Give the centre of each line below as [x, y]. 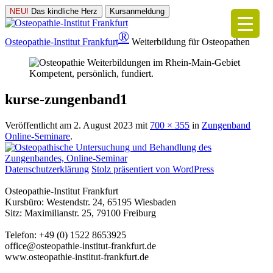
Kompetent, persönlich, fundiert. [91, 74]
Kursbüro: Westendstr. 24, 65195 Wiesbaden [90, 202]
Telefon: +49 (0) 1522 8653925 [66, 235]
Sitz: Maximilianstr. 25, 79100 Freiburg [80, 213]
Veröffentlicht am [39, 126]
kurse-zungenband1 [66, 100]
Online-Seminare [37, 136]
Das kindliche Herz [63, 11]
